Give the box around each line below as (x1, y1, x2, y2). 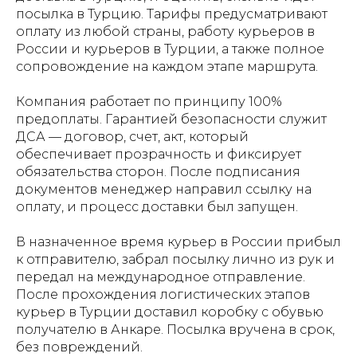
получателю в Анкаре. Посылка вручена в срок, (16, 322, 335, 337)
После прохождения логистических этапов (16, 287, 310, 302)
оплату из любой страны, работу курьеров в (16, 24, 315, 39)
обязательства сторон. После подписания (16, 164, 300, 179)
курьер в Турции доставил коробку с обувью (16, 304, 324, 320)
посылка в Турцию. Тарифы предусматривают (16, 6, 328, 22)
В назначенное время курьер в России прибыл (16, 234, 341, 249)
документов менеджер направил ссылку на (16, 182, 312, 197)
